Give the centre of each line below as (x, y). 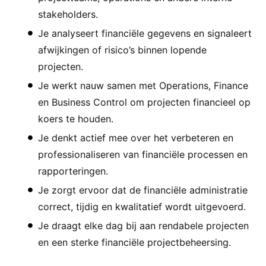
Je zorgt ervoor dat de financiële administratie (143, 190)
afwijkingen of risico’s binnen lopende (122, 50)
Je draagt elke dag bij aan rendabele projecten (143, 225)
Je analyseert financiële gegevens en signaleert (145, 33)
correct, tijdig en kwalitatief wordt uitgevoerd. (142, 206)
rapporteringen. (73, 171)
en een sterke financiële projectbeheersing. (134, 242)
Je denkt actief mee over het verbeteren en (136, 137)
